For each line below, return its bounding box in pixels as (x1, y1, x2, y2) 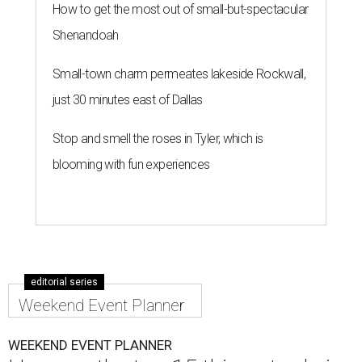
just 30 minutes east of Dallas (53, 91, 203, 107)
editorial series (31, 276, 98, 288)
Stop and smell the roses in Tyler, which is (53, 130, 263, 146)
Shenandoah (53, 27, 119, 43)
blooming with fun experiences (53, 156, 210, 172)
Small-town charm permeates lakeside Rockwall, (53, 65, 306, 82)
